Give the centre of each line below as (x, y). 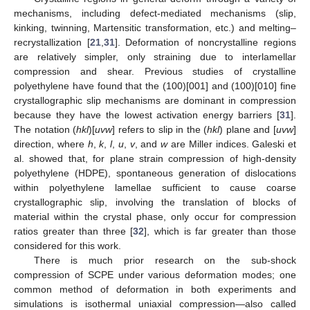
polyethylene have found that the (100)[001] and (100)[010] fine (155, 86)
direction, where (51, 144)
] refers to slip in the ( (160, 130)
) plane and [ (248, 130)
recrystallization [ (52, 43)
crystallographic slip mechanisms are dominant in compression (155, 101)
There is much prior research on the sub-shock (165, 261)
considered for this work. (67, 246)
